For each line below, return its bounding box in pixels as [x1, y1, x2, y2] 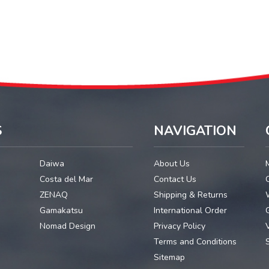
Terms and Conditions [153, 236, 237, 248]
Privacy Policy [153, 220, 205, 232]
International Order [153, 205, 227, 217]
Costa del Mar [39, 174, 93, 186]
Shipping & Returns [153, 189, 228, 201]
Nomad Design [39, 220, 95, 232]
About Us [153, 158, 190, 170]
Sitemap [153, 252, 185, 264]
